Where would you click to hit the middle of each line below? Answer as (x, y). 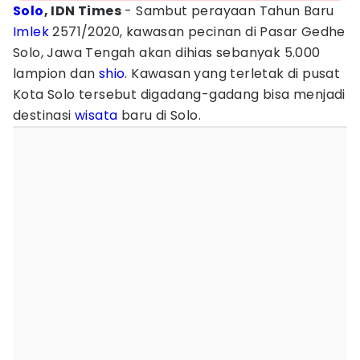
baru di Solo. (161, 115)
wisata (96, 115)
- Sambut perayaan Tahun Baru (228, 11)
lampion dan (56, 74)
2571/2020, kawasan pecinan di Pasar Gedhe (197, 32)
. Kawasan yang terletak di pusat (233, 74)
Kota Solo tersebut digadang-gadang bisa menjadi (179, 94)
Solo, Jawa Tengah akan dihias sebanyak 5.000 (167, 53)
